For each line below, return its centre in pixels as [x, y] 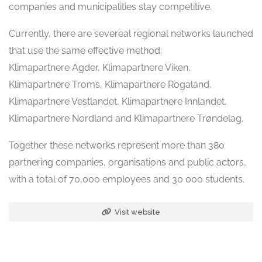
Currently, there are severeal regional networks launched [131, 33]
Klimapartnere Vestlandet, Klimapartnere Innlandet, [118, 101]
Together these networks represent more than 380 [117, 145]
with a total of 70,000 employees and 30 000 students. [127, 179]
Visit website [137, 212]
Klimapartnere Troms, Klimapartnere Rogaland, [110, 84]
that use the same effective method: [85, 50]
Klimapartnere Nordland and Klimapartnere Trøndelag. [126, 118]
